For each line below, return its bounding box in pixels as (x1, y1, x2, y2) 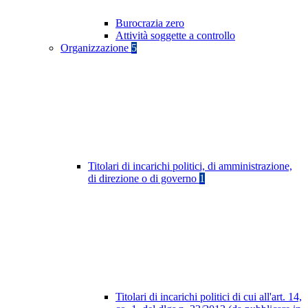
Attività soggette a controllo (115, 30, 235, 42)
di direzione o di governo (88, 173, 199, 185)
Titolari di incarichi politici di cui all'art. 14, (115, 291, 302, 303)
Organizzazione (60, 42, 131, 54)
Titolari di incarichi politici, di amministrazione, (88, 160, 292, 173)
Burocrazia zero (115, 17, 184, 30)
